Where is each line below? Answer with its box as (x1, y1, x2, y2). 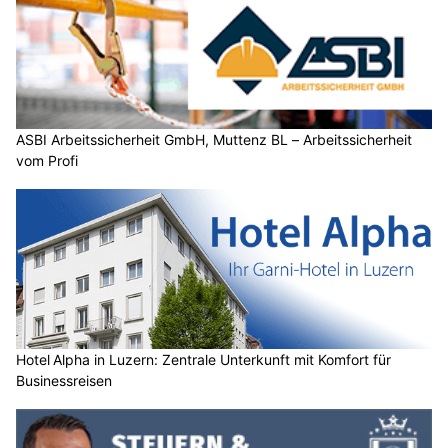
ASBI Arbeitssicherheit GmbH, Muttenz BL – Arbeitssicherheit (16, 131, 412, 149)
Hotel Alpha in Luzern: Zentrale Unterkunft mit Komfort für (16, 350, 391, 368)
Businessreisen (16, 371, 112, 389)
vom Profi (16, 152, 78, 170)
